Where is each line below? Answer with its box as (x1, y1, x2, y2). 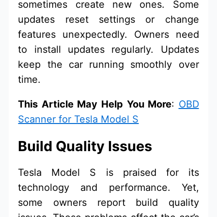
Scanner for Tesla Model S (18, 113, 139, 125)
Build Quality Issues (18, 137, 153, 155)
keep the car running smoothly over (18, 59, 199, 71)
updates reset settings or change (18, 14, 199, 26)
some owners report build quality (18, 196, 199, 208)
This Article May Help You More (18, 98, 172, 110)
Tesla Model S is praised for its (18, 166, 199, 178)
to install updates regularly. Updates (18, 44, 199, 56)
